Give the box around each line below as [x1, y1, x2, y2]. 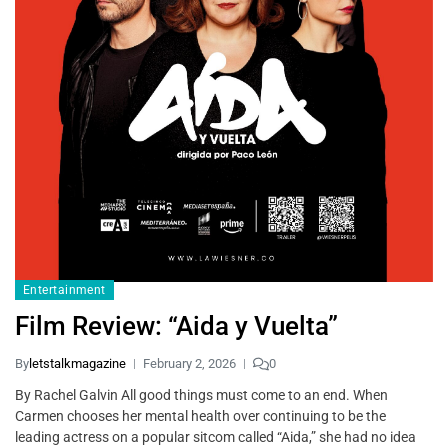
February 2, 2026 [143, 356, 236, 372]
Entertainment [23, 283, 106, 298]
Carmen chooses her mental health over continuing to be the [15, 408, 386, 425]
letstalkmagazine [29, 356, 126, 372]
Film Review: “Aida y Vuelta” [15, 311, 338, 342]
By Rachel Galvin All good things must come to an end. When [15, 387, 388, 404]
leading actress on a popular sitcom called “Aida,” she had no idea [15, 429, 416, 446]
